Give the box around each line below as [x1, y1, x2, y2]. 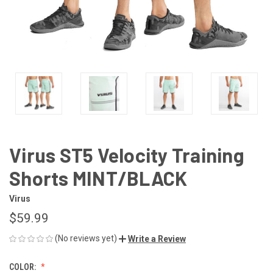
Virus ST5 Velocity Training [9, 143, 244, 166]
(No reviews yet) [55, 233, 117, 243]
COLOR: [9, 261, 38, 272]
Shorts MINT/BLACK [9, 166, 188, 190]
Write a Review [128, 233, 186, 244]
